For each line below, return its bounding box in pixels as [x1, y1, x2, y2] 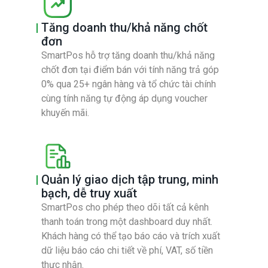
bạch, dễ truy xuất [41, 185, 137, 200]
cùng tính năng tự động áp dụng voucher [41, 92, 208, 104]
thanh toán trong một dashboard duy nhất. [41, 215, 212, 227]
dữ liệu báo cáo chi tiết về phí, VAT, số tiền [41, 244, 213, 256]
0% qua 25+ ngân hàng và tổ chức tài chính [41, 78, 216, 90]
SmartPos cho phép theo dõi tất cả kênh [41, 201, 209, 213]
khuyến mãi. [41, 106, 89, 118]
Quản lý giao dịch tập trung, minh [41, 172, 218, 187]
